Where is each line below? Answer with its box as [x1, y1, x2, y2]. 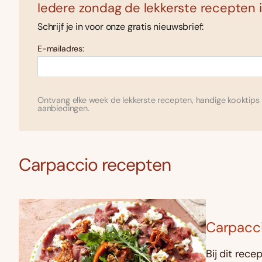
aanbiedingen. [37, 103, 89, 114]
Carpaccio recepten [19, 153, 171, 177]
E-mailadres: [37, 43, 84, 54]
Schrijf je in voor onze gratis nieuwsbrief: [37, 20, 204, 33]
